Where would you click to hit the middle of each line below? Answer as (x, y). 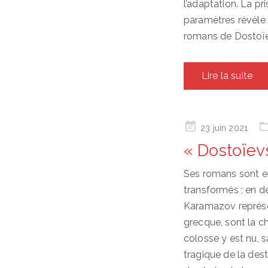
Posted (197, 126)
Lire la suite (227, 75)
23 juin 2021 (224, 128)
